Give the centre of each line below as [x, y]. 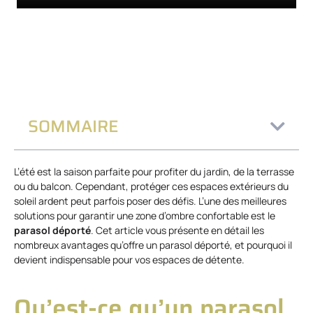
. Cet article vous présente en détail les [177, 230]
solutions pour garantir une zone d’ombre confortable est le [145, 215]
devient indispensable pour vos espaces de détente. [129, 259]
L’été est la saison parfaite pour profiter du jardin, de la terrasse [154, 171]
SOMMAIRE [73, 126]
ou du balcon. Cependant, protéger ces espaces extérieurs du [151, 186]
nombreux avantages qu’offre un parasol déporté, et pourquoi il [153, 245]
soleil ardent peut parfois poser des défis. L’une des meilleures [150, 201]
